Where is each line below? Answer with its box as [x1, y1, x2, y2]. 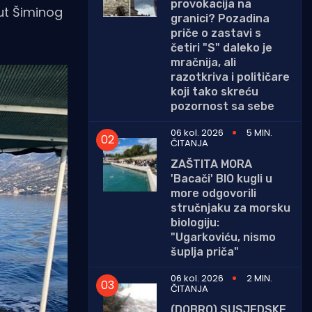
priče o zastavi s [171, 26, 261, 40]
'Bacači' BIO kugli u [171, 171, 272, 185]
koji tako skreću [171, 84, 258, 98]
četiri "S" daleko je [171, 40, 272, 54]
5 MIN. [247, 125, 272, 139]
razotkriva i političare [171, 70, 290, 84]
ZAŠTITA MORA [171, 157, 252, 171]
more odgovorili [171, 186, 256, 200]
